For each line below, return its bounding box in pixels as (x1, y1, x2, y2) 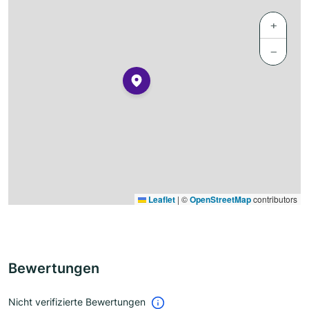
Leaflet (146, 193, 175, 206)
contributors (251, 193, 297, 206)
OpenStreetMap (190, 193, 251, 206)
